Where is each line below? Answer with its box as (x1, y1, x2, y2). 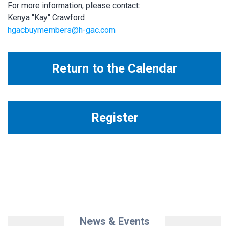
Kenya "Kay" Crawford (8, 13, 85, 23)
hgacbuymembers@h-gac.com (8, 25, 116, 35)
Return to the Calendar (52, 61, 177, 76)
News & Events (79, 215, 150, 228)
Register (90, 110, 139, 125)
